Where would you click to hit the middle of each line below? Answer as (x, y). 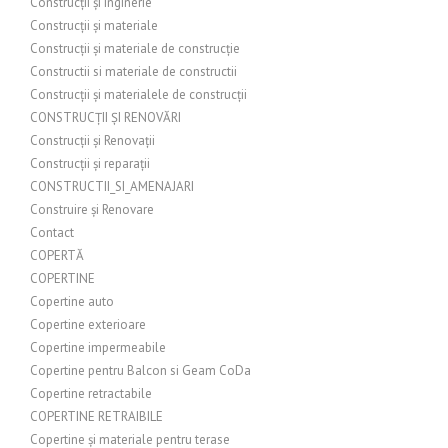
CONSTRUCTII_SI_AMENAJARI (112, 186)
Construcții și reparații (90, 163)
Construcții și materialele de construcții (138, 94)
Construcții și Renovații (92, 140)
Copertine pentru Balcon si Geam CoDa (140, 370)
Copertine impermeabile (98, 347)
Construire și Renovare (92, 209)
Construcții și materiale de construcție (135, 48)
